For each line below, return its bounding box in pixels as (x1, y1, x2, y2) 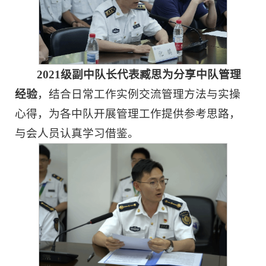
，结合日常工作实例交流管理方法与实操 (37, 87, 240, 100)
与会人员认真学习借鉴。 (15, 126, 139, 140)
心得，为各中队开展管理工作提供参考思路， (15, 107, 240, 120)
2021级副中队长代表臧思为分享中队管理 (37, 68, 242, 81)
